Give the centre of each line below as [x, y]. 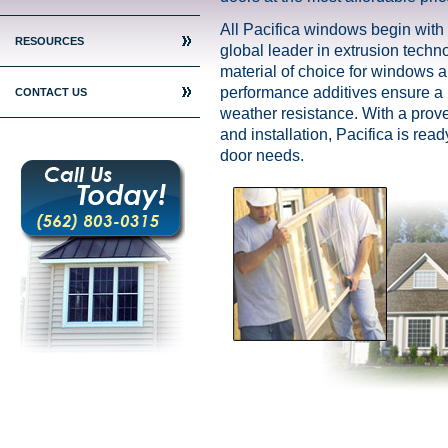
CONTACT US [51, 92]
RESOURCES [49, 41]
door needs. [262, 155]
